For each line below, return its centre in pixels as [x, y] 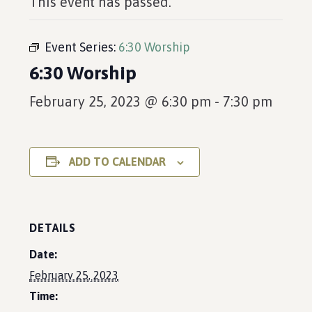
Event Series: [82, 47]
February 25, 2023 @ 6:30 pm [120, 101]
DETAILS [53, 228]
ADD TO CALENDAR [117, 162]
